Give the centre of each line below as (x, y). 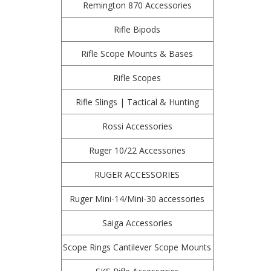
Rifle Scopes (137, 78)
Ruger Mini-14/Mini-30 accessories (137, 199)
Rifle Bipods (137, 29)
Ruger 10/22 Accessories (137, 150)
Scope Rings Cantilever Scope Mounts (137, 247)
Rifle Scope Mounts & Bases (137, 54)
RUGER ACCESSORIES (137, 175)
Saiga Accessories (137, 223)
